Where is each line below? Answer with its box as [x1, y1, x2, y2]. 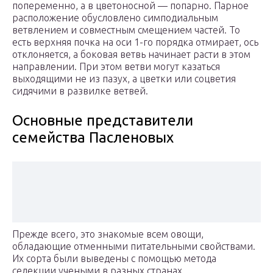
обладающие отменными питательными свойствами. [12, 241, 255, 252]
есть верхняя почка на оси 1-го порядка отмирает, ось [12, 37, 258, 48]
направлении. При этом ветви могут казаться [12, 61, 220, 73]
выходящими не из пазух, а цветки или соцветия [12, 73, 236, 85]
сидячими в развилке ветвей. [12, 85, 148, 97]
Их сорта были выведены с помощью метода [12, 253, 216, 264]
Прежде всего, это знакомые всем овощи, [12, 229, 204, 240]
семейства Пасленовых [12, 129, 174, 146]
